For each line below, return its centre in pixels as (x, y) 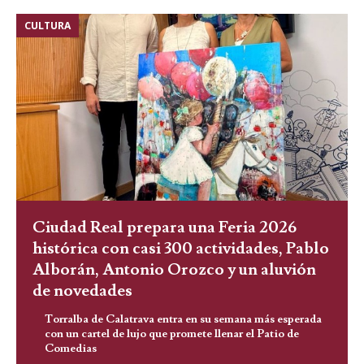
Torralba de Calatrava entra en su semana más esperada (183, 319)
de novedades (82, 290)
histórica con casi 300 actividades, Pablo (181, 248)
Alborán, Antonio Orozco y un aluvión (174, 269)
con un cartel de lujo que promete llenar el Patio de (172, 334)
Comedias (71, 348)
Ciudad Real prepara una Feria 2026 (165, 227)
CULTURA (48, 26)
